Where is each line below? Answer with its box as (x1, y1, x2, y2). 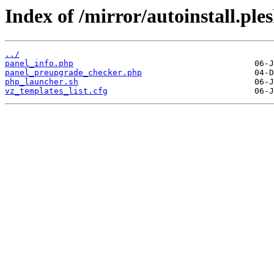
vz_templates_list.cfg (5, 86, 108, 96)
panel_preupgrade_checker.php (5, 68, 142, 78)
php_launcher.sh (5, 77, 78, 87)
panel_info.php (5, 59, 73, 68)
